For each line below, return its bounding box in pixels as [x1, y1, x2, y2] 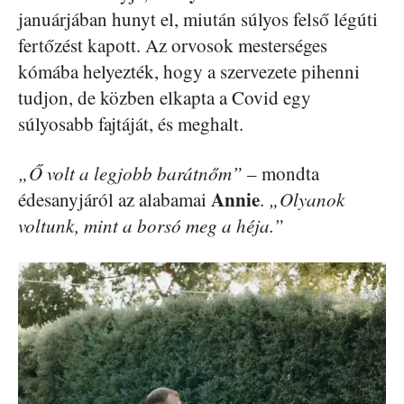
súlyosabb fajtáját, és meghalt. [18, 111, 243, 136]
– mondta [243, 161, 319, 186]
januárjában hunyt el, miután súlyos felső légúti [18, 6, 378, 32]
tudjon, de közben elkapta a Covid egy [18, 85, 311, 110]
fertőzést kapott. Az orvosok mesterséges [18, 32, 327, 58]
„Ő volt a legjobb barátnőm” [18, 161, 243, 186]
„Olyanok [269, 187, 344, 212]
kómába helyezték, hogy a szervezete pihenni [18, 59, 360, 84]
